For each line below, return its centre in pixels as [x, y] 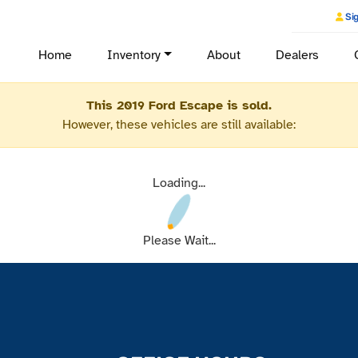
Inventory [134, 55]
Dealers [297, 55]
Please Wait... [179, 241]
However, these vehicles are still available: [179, 125]
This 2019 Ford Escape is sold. [179, 105]
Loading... [179, 183]
